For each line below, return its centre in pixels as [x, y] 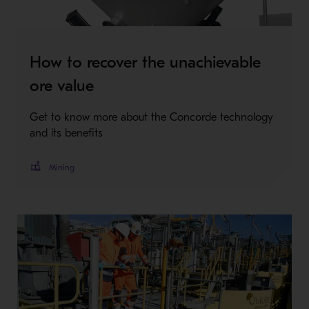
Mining [61, 167]
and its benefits [66, 133]
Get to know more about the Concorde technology [151, 117]
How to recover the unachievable [145, 62]
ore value [61, 85]
